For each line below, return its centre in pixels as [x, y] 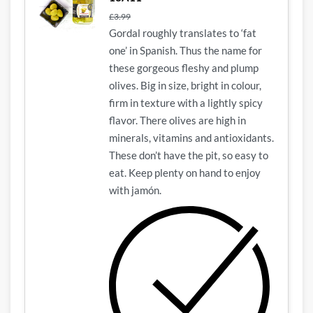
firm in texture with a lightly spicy [186, 102]
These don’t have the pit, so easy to [189, 155]
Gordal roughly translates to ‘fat [183, 32]
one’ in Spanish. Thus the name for [185, 50]
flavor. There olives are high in [177, 120]
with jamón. [135, 190]
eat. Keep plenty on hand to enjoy [185, 172]
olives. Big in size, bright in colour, [185, 85]
